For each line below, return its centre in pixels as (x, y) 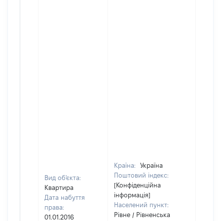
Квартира (59, 187)
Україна (151, 165)
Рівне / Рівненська (142, 215)
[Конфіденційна (137, 185)
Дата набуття (65, 197)
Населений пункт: (141, 205)
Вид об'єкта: (63, 178)
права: (54, 207)
